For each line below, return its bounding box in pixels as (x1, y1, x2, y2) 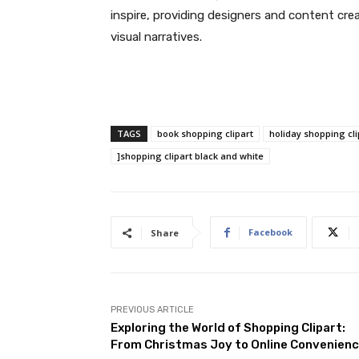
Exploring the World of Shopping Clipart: (111, 321, 345, 335)
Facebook (248, 226, 292, 238)
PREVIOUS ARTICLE (111, 305, 194, 315)
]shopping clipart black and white (117, 150, 264, 162)
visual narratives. (111, 30, 202, 44)
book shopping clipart (157, 127, 253, 139)
